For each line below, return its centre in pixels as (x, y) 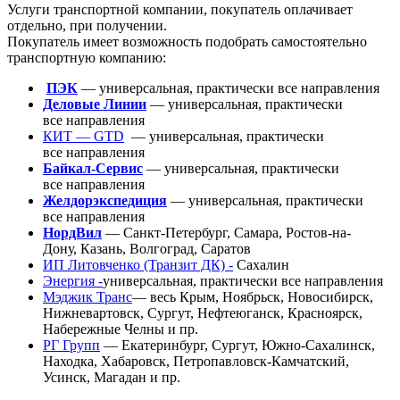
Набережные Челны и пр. (121, 329)
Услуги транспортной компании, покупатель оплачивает (180, 10)
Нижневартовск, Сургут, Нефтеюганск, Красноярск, (203, 313)
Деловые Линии (95, 104)
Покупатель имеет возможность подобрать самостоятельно (187, 42)
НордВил (72, 233)
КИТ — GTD (83, 137)
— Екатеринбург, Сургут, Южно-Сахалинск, (237, 346)
